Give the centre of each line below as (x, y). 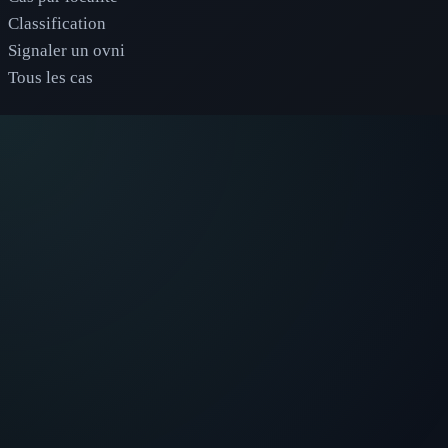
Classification (57, 23)
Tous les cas (50, 77)
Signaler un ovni (66, 50)
